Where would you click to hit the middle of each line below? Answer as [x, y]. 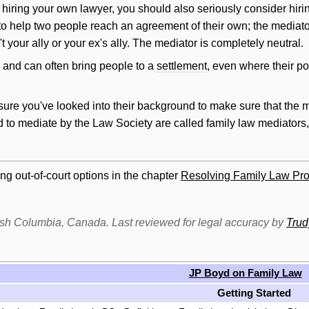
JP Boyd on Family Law [245, 273]
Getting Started [254, 293]
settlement [182, 66]
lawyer [96, 9]
